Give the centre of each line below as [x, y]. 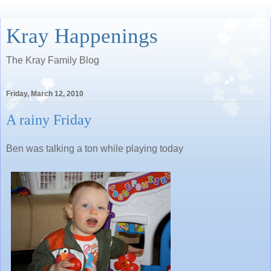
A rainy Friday [49, 120]
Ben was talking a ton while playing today [95, 148]
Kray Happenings [82, 36]
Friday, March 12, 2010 [45, 94]
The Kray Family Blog [53, 60]
